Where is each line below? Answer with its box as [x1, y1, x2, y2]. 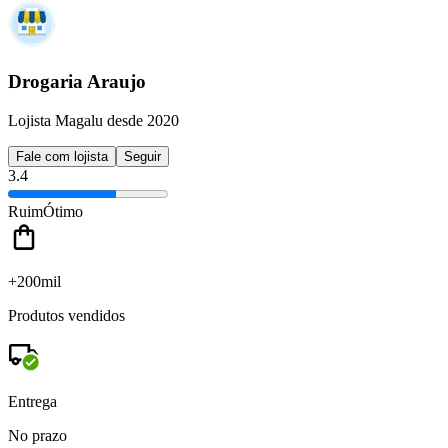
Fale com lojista [16, 148, 108, 164]
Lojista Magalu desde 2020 [8, 111, 179, 129]
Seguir [124, 148, 161, 164]
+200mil [8, 272, 61, 290]
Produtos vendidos [8, 306, 125, 324]
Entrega [8, 392, 57, 410]
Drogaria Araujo [8, 71, 146, 92]
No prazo [8, 426, 67, 444]
